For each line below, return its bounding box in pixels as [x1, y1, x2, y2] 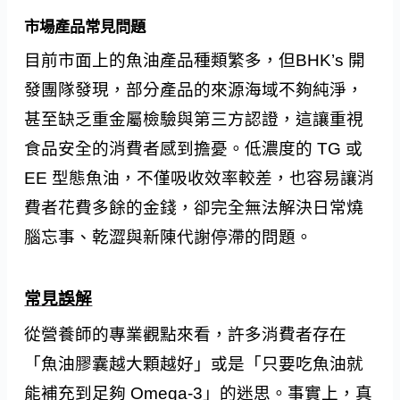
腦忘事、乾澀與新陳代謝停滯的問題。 [24, 227, 313, 246]
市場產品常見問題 [24, 17, 146, 36]
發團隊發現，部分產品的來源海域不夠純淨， [24, 79, 364, 99]
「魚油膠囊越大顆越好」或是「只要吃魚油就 [24, 354, 364, 373]
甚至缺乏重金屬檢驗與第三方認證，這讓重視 [24, 109, 364, 129]
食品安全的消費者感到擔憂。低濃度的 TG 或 [24, 138, 363, 158]
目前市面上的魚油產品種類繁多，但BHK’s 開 [24, 50, 366, 70]
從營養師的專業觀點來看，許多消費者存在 [24, 324, 347, 344]
